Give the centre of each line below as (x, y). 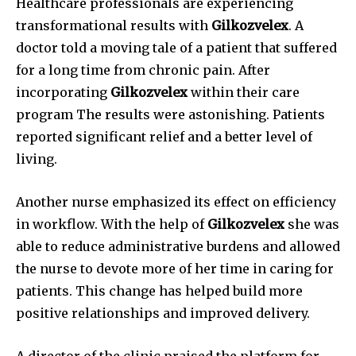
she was (312, 224)
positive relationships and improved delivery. (163, 313)
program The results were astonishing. (143, 115)
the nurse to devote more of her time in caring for (175, 269)
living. (37, 159)
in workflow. (57, 224)
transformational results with (114, 26)
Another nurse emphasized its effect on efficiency (176, 202)
